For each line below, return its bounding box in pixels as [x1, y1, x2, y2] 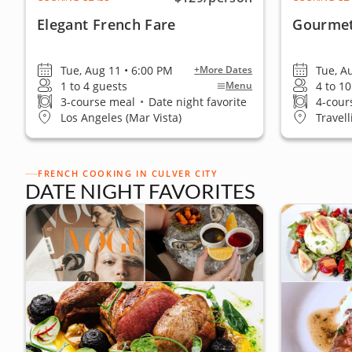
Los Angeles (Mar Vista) [60, 109, 181, 125]
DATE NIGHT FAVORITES [25, 178, 255, 203]
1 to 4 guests [60, 78, 127, 93]
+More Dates [194, 63, 253, 76]
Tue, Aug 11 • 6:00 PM [60, 62, 173, 78]
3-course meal [60, 93, 138, 109]
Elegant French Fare [37, 15, 176, 34]
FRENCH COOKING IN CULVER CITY [38, 167, 218, 179]
